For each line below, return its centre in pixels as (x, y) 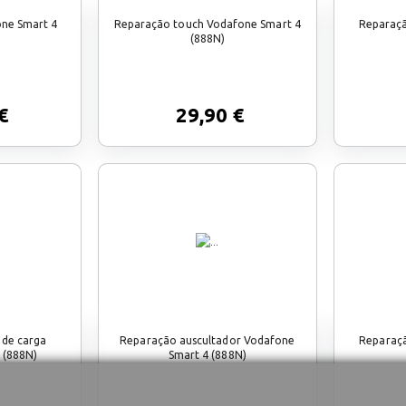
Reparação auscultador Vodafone (208, 340)
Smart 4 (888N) (207, 354)
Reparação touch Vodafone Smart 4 (207, 24)
